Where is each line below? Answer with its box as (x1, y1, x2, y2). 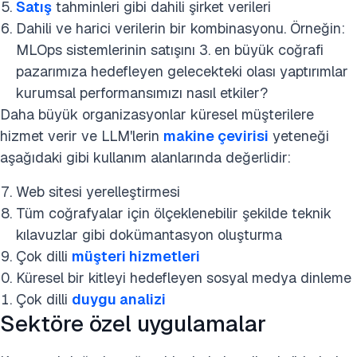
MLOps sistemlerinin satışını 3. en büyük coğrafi (16, 41, 324, 59)
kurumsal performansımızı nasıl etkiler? (16, 84, 268, 102)
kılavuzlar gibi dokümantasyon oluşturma (16, 226, 282, 244)
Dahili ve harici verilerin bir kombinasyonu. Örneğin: (16, 19, 345, 37)
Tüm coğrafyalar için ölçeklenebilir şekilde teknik (16, 204, 331, 222)
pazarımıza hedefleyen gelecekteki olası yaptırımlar (16, 62, 348, 80)
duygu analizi (72, 290, 166, 308)
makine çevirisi (163, 127, 269, 145)
